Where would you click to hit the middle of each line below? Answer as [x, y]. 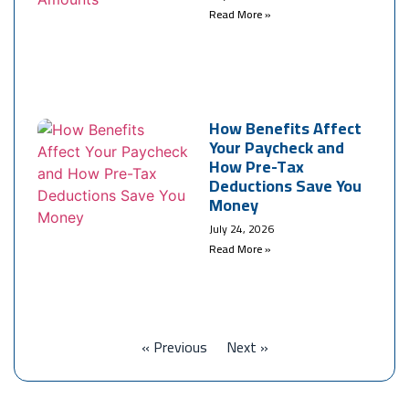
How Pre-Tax [257, 166]
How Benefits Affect [286, 128]
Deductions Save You [286, 185]
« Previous [174, 346]
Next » [247, 346]
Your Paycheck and [277, 147]
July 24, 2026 [242, 228]
